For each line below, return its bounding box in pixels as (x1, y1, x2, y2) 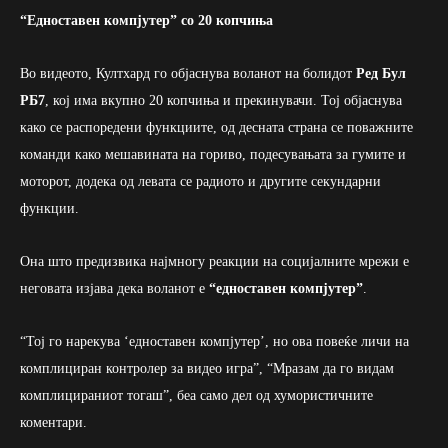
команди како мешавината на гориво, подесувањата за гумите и (20, 147, 406, 163)
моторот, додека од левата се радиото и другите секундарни (20, 174, 381, 190)
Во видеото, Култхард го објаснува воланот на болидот (20, 66, 356, 82)
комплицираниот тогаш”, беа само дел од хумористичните (20, 388, 373, 404)
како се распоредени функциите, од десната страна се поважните (20, 120, 413, 136)
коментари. (20, 415, 87, 431)
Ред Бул (356, 66, 406, 82)
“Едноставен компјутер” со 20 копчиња (20, 13, 273, 29)
